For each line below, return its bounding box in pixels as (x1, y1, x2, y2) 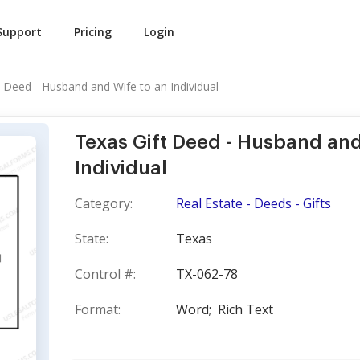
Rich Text (218, 301, 273, 318)
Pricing (74, 24, 112, 39)
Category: (75, 194, 133, 212)
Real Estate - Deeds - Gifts (176, 194, 331, 212)
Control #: (75, 265, 136, 283)
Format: (75, 301, 121, 318)
